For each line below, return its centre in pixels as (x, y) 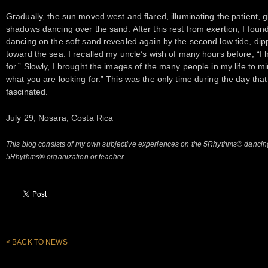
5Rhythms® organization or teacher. (66, 157)
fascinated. (27, 92)
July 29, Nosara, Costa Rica (60, 118)
